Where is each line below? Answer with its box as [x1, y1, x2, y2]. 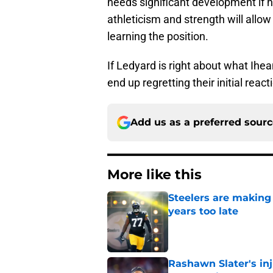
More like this [107, 166, 202, 183]
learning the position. [107, 30, 208, 43]
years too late [168, 205, 238, 218]
